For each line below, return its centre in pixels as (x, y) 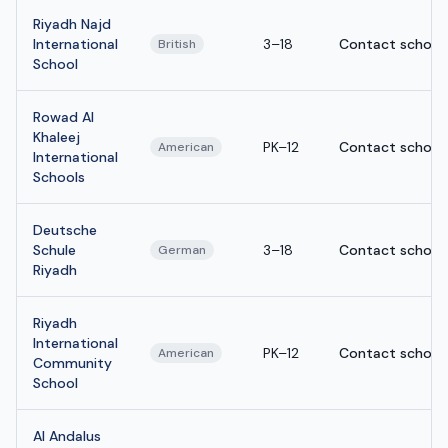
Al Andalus (67, 435)
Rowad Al (63, 116)
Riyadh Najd (72, 23)
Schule (54, 249)
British (177, 43)
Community (72, 362)
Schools (59, 176)
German (182, 249)
